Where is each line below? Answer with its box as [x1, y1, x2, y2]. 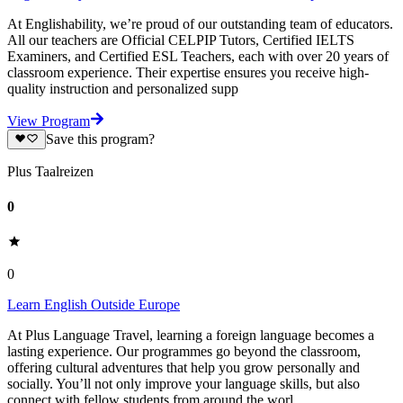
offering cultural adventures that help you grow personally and [7, 360, 360, 376]
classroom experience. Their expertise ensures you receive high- [7, 64, 369, 80]
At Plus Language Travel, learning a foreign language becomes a [7, 327, 374, 344]
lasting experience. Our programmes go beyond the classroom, [7, 344, 361, 360]
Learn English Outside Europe [7, 297, 180, 313]
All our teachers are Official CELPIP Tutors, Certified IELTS [7, 31, 354, 48]
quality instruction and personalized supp [7, 80, 238, 96]
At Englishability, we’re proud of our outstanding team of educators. [7, 15, 393, 31]
